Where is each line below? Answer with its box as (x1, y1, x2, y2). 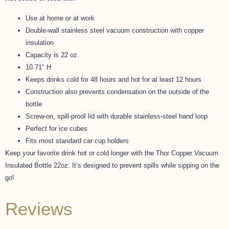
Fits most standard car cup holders (26, 136, 129, 145)
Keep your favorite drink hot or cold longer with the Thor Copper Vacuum (5, 149, 218, 157)
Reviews (5, 198, 73, 219)
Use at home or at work (26, 14, 95, 22)
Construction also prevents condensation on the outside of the (26, 87, 209, 96)
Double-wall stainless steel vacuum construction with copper (26, 26, 204, 34)
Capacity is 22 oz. (26, 51, 79, 59)
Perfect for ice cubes (26, 124, 87, 132)
